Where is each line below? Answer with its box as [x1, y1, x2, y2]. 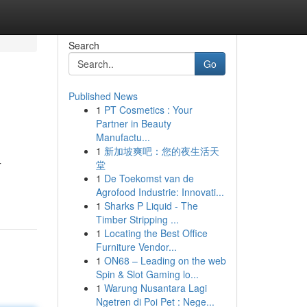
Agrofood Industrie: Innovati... [95, 185, 224, 199]
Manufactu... [95, 130, 150, 144]
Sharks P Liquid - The [103, 199, 198, 212]
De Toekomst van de [103, 171, 194, 185]
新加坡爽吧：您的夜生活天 [103, 144, 219, 158]
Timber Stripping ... [95, 212, 179, 226]
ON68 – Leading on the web [103, 254, 226, 267]
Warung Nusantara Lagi [103, 281, 207, 295]
